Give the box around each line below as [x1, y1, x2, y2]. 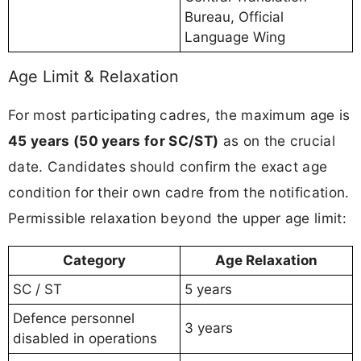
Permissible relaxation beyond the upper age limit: [8, 210, 347, 227]
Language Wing [185, 28, 285, 45]
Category [63, 251, 126, 268]
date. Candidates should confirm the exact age [8, 158, 328, 176]
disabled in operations [13, 330, 157, 346]
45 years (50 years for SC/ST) [8, 132, 219, 150]
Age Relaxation [215, 251, 317, 268]
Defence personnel [13, 309, 135, 326]
